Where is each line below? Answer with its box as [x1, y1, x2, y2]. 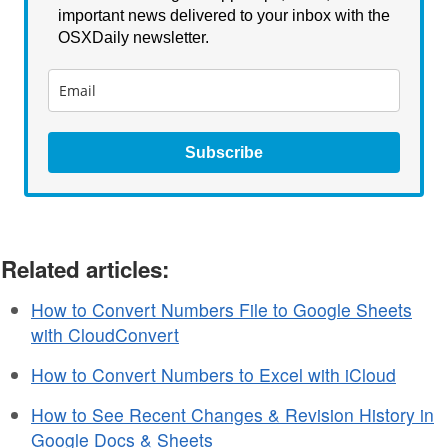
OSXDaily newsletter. [58, 28, 213, 46]
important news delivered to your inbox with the [58, 6, 390, 24]
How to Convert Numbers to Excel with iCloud [31, 361, 396, 387]
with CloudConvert [31, 321, 179, 347]
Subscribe [185, 143, 263, 161]
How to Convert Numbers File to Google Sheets [31, 296, 412, 322]
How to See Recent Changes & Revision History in [31, 401, 434, 427]
